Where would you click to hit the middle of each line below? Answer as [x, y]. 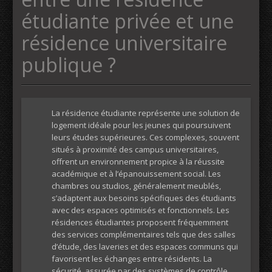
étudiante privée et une [127, 21]
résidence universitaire [124, 43]
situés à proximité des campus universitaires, [135, 149]
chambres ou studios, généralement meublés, [136, 186]
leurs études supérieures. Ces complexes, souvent [145, 137]
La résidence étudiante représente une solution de [146, 113]
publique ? [69, 65]
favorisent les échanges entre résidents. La [132, 259]
